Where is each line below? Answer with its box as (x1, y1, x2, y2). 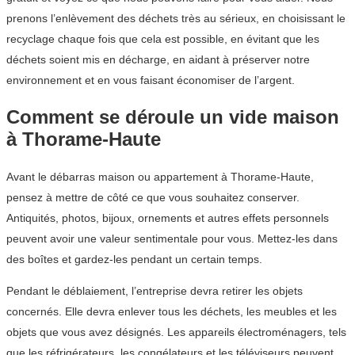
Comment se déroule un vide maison (6, 105, 339, 128)
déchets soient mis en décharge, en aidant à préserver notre (6, 52, 310, 66)
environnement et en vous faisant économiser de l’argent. (6, 73, 295, 86)
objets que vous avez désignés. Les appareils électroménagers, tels (6, 325, 346, 338)
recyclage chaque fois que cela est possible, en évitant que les (6, 32, 319, 45)
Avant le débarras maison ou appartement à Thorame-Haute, (6, 170, 314, 183)
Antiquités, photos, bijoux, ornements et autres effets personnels (6, 211, 329, 224)
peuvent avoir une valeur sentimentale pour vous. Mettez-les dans (6, 231, 338, 245)
